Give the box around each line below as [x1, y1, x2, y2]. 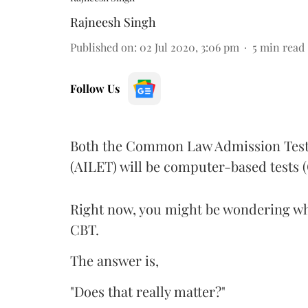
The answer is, [70, 251, 159, 269]
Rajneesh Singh [70, 14, 156, 30]
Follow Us [70, 81, 120, 96]
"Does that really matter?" [70, 282, 225, 300]
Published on [70, 40, 134, 54]
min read [260, 40, 305, 54]
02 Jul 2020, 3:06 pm [140, 40, 239, 54]
